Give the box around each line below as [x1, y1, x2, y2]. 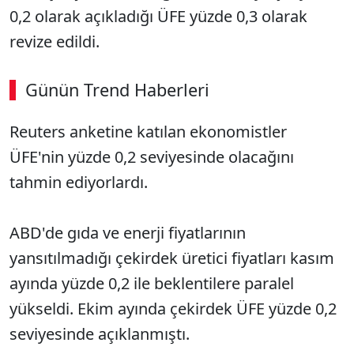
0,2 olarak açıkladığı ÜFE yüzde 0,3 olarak [9, 6, 307, 27]
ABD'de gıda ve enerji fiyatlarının [9, 222, 246, 243]
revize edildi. [9, 31, 100, 52]
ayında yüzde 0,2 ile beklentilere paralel [9, 273, 294, 294]
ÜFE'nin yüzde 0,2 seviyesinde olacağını [9, 146, 294, 168]
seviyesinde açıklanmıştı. [9, 323, 190, 345]
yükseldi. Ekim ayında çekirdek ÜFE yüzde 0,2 [9, 298, 337, 319]
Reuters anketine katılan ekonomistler [9, 121, 287, 142]
